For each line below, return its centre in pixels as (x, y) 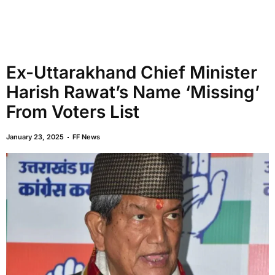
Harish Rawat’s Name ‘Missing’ (133, 92)
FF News (86, 137)
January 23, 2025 (35, 137)
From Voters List (73, 112)
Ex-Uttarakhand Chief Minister (132, 72)
